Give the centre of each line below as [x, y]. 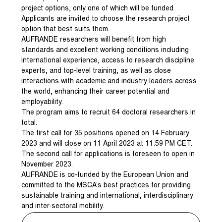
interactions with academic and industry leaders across [109, 82]
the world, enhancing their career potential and [96, 92]
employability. [42, 103]
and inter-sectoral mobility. [63, 207]
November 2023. [47, 165]
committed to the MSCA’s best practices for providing [106, 186]
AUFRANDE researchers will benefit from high [94, 40]
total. [29, 123]
